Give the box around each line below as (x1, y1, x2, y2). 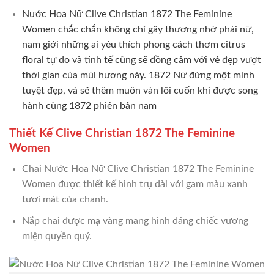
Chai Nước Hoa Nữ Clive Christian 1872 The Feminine (21, 164, 254, 174)
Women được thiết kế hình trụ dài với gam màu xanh (21, 179, 248, 190)
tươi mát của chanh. (21, 194, 108, 205)
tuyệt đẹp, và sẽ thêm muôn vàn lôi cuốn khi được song (21, 85, 258, 95)
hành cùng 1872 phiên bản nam (21, 100, 157, 111)
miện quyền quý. (21, 231, 92, 241)
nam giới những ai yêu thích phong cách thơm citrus (21, 39, 245, 50)
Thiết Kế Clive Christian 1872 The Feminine (9, 127, 235, 139)
